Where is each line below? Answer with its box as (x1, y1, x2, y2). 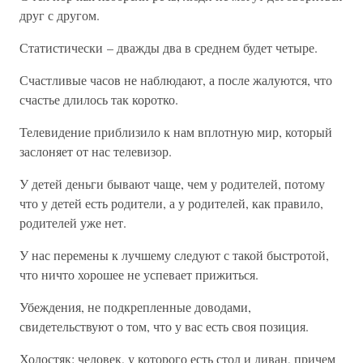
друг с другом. (19, 6, 100, 23)
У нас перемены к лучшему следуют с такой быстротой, (19, 246, 329, 263)
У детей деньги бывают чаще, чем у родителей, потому (19, 175, 325, 192)
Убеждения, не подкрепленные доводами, (19, 298, 251, 315)
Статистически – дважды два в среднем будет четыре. (19, 39, 318, 56)
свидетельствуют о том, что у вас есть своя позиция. (19, 318, 309, 335)
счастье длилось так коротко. (19, 91, 178, 108)
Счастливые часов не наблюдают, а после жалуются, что (19, 71, 332, 88)
